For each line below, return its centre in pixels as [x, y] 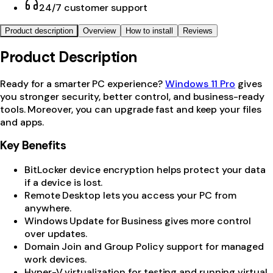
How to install [149, 30]
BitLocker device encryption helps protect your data [145, 170]
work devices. [55, 260]
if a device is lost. [64, 183]
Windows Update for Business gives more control [138, 221]
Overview [99, 30]
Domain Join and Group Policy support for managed [144, 247]
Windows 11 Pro [200, 83]
